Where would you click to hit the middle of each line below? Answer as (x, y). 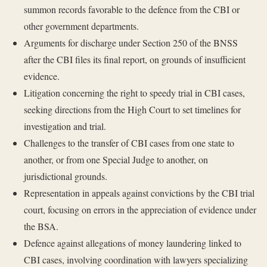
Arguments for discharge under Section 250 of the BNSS (131, 43)
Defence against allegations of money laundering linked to (132, 243)
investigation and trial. (65, 126)
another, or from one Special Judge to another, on (116, 160)
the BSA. (41, 226)
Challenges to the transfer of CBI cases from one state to (129, 143)
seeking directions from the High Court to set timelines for (132, 110)
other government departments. (81, 26)
